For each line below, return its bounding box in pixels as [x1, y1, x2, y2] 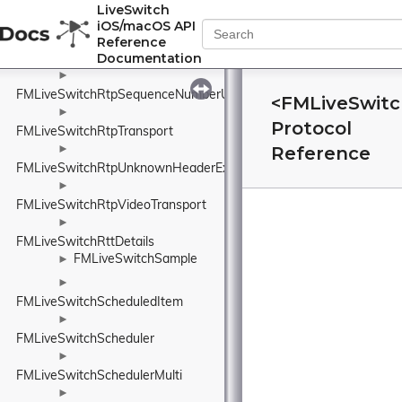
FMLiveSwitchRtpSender [16, 52, 159, 66]
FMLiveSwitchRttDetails [16, 236, 154, 249]
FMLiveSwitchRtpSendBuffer [16, 15, 184, 29]
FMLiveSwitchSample [74, 253, 197, 267]
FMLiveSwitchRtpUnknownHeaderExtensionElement [16, 162, 318, 176]
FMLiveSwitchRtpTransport [16, 126, 173, 139]
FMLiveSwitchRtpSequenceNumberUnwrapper [16, 89, 285, 102]
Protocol [271, 118, 352, 139]
